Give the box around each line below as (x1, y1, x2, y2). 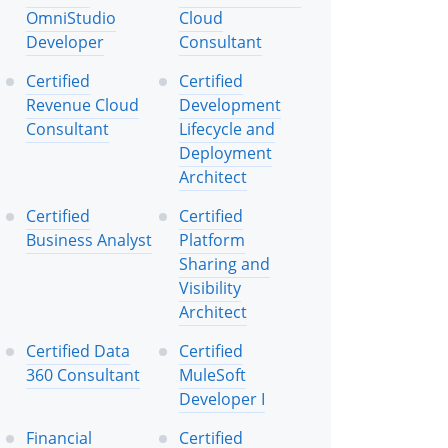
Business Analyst (26, 228, 152, 251)
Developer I (179, 387, 265, 410)
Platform (179, 228, 245, 251)
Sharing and (179, 252, 270, 275)
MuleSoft (179, 363, 246, 386)
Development (179, 93, 281, 116)
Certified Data (26, 339, 130, 362)
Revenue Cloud (26, 93, 139, 116)
